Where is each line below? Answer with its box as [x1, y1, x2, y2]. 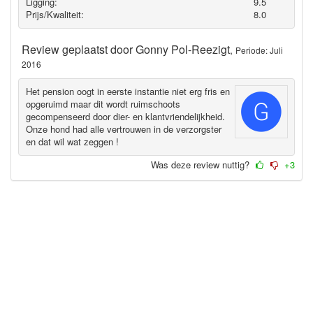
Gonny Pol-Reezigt [136, 41, 230, 57]
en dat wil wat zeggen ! [25, 135, 119, 149]
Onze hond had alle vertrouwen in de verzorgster [25, 122, 221, 136]
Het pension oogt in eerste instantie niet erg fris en [25, 85, 230, 99]
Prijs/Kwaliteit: [25, 8, 84, 22]
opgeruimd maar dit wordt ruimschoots [25, 97, 180, 111]
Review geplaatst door [22, 41, 136, 57]
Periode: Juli [235, 43, 283, 56]
